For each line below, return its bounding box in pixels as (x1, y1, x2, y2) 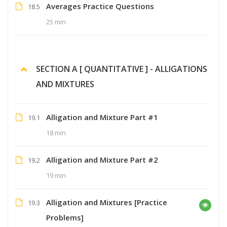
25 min (46, 17, 66, 26)
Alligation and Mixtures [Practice (46, 197, 167, 207)
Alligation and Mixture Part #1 (46, 111, 158, 122)
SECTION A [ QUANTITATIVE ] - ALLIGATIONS (36, 63, 207, 74)
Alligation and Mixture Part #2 (46, 154, 158, 165)
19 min (46, 170, 66, 180)
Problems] (46, 212, 84, 222)
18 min (46, 128, 66, 137)
